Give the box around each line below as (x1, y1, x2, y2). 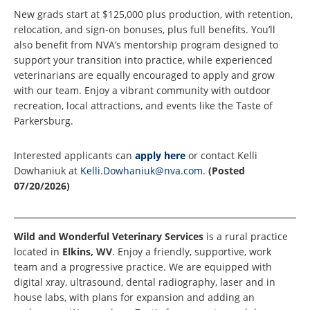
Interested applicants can (14, 149, 135, 163)
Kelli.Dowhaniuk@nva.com (80, 164, 203, 178)
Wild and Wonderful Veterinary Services (14, 230, 206, 244)
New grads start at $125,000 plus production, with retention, (14, 8, 293, 21)
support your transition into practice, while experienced (14, 53, 273, 67)
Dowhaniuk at (14, 164, 80, 178)
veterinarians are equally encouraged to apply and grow (14, 69, 275, 82)
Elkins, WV (62, 245, 112, 259)
